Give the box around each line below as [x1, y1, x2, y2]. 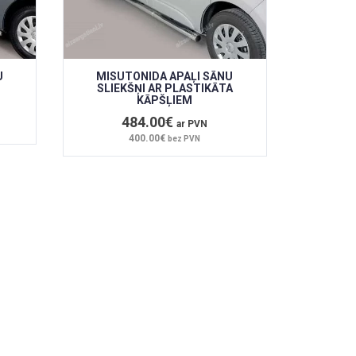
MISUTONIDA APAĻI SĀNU [96, 69, 234, 83]
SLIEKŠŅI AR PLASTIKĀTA [96, 81, 233, 95]
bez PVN [168, 133, 201, 143]
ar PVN [176, 118, 208, 130]
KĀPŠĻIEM [137, 93, 193, 106]
